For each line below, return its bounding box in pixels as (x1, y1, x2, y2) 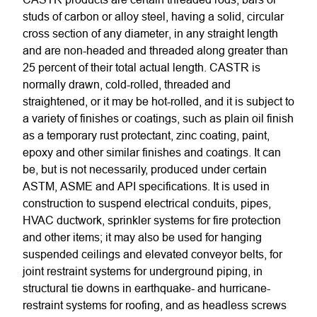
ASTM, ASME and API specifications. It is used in (23, 180, 270, 192)
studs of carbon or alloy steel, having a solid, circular (23, 10, 284, 23)
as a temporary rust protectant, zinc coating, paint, (23, 129, 270, 142)
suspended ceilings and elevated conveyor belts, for (23, 248, 282, 260)
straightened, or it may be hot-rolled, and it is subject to (23, 95, 294, 108)
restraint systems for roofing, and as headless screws (23, 299, 287, 311)
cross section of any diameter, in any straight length (23, 27, 278, 40)
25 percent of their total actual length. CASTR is (23, 61, 260, 74)
